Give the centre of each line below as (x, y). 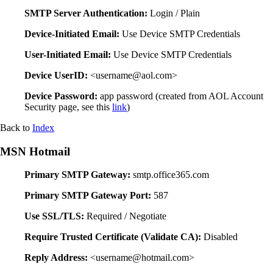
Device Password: (61, 96)
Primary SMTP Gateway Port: (88, 196)
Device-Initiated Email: (72, 34)
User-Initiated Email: (68, 54)
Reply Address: (56, 258)
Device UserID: (56, 75)
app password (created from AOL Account (180, 96)
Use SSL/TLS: (54, 216)
